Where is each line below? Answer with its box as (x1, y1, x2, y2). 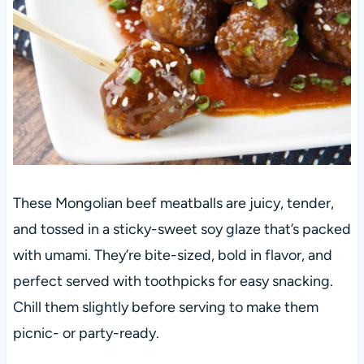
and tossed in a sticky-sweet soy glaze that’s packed (12, 220, 351, 239)
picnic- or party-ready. (12, 324, 159, 343)
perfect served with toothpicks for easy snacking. (12, 272, 333, 291)
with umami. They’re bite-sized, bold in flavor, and (12, 246, 332, 265)
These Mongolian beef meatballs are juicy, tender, (12, 194, 334, 213)
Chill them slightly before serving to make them (12, 298, 318, 317)
